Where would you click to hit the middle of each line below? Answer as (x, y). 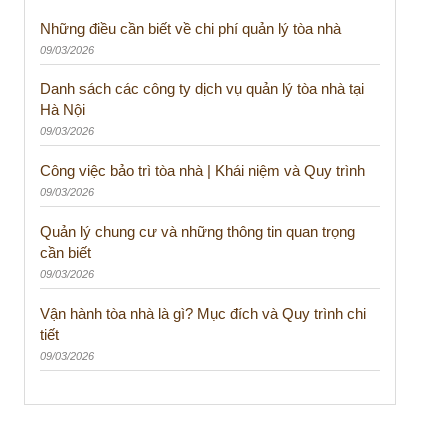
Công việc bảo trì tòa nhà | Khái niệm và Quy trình (202, 171)
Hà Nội (62, 110)
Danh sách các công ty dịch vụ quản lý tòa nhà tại (201, 89)
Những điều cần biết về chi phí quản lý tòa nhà (190, 28)
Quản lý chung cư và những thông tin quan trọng (197, 231)
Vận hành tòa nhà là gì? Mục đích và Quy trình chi (202, 313)
